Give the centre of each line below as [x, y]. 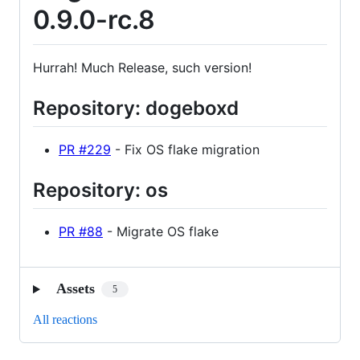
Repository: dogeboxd [136, 108]
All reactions [65, 320]
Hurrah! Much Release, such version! [142, 67]
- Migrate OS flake [161, 232]
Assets [75, 289]
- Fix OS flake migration [185, 150]
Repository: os [100, 190]
